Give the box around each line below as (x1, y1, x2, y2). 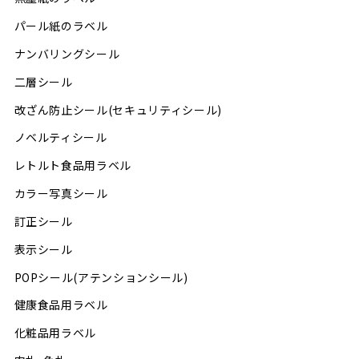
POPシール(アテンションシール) (14, 268, 188, 285)
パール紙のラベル (14, 18, 108, 34)
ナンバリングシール (14, 45, 120, 62)
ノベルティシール (14, 129, 107, 146)
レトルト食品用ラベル (14, 157, 132, 174)
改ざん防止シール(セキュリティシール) (14, 101, 222, 118)
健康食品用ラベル (14, 296, 108, 313)
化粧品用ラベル (14, 325, 97, 341)
